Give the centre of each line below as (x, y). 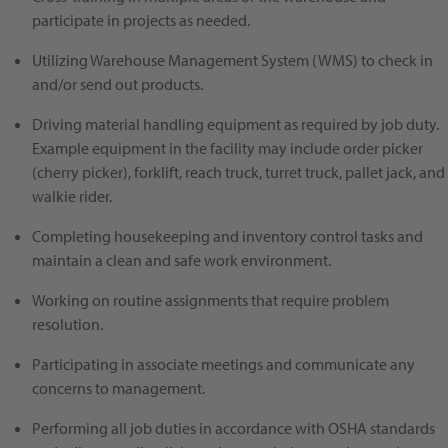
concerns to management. (118, 388)
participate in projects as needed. (141, 20)
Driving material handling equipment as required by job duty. (235, 124)
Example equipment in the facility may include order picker (227, 148)
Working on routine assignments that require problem (210, 300)
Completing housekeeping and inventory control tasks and (227, 236)
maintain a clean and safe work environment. (181, 260)
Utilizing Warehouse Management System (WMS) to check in (232, 60)
